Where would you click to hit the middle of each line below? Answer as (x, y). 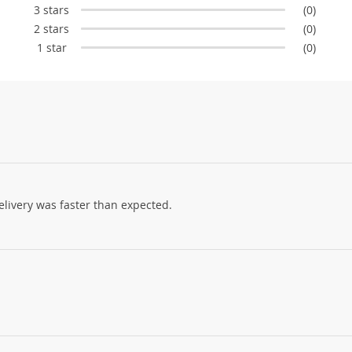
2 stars (52, 28)
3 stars (52, 9)
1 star (51, 47)
